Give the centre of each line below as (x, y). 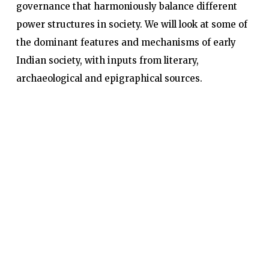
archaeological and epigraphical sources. (109, 78)
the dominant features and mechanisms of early (126, 42)
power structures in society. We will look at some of (131, 24)
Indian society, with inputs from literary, (107, 60)
